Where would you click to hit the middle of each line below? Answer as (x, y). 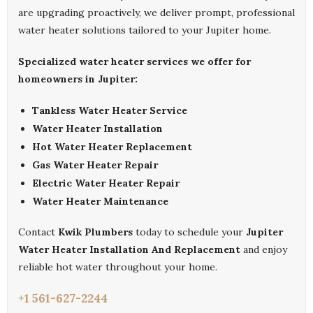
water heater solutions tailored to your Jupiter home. (145, 30)
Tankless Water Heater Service (110, 111)
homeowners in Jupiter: (78, 79)
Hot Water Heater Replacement (112, 147)
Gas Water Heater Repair (95, 165)
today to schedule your (189, 232)
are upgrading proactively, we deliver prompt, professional (156, 13)
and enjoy (264, 250)
